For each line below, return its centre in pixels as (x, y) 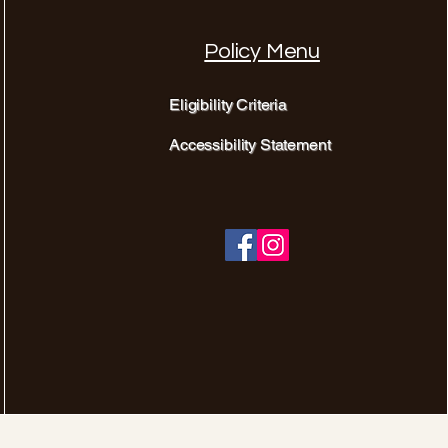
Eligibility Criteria (228, 104)
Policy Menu (262, 51)
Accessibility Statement (250, 144)
